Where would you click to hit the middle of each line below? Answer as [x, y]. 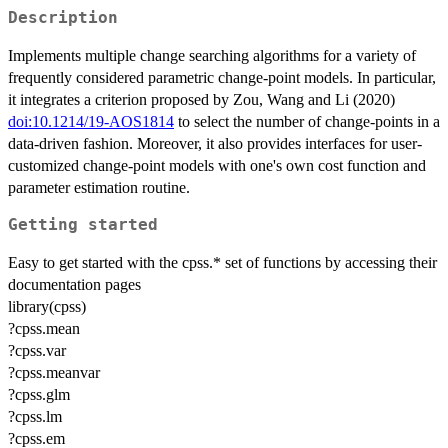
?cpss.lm [35, 417]
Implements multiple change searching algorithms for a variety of [212, 56]
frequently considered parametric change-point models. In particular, [222, 78]
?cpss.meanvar [54, 373]
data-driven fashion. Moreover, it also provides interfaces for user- [215, 144]
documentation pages [74, 285]
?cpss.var [37, 351]
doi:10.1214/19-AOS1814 [91, 122]
